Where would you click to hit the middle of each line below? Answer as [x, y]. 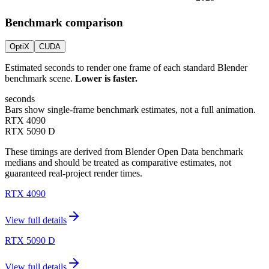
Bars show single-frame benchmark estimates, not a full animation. [130, 110]
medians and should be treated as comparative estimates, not [118, 163]
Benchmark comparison [64, 22]
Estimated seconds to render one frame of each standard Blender [126, 68]
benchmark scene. [39, 79]
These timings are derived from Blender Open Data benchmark [124, 152]
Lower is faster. [106, 79]
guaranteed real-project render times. [74, 174]
